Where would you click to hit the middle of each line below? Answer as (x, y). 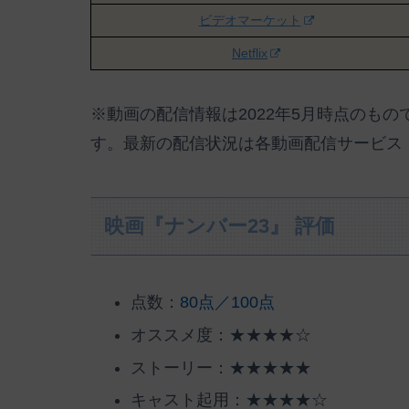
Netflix (250, 52)
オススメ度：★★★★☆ (220, 335)
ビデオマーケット (250, 20)
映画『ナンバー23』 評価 (220, 226)
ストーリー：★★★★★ (220, 367)
